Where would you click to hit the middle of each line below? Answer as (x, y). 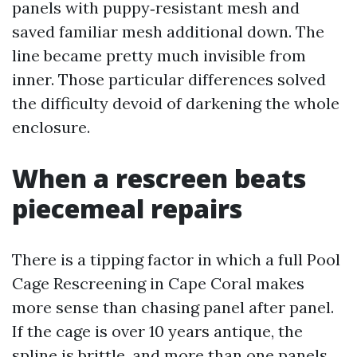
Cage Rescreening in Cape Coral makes (158, 283)
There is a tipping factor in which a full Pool (176, 259)
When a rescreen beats (159, 178)
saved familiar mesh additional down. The (168, 31)
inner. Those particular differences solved (169, 79)
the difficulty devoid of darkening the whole (176, 103)
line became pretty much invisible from (159, 55)
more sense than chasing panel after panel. (173, 307)
